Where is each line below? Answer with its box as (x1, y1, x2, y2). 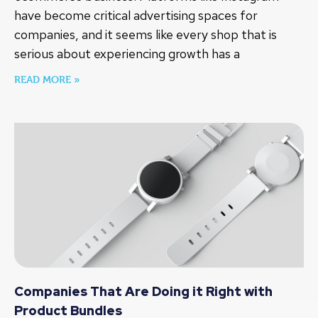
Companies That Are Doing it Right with (14, 283, 273, 300)
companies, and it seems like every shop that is (14, 26, 277, 43)
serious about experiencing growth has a (14, 45, 240, 62)
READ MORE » (14, 73, 80, 86)
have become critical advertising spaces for (14, 7, 258, 24)
